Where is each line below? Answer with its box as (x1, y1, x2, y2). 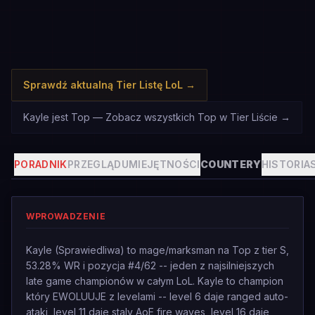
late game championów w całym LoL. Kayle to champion (26, 275, 283, 287)
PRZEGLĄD (67, 158, 122, 170)
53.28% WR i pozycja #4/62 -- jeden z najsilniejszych (26, 259, 274, 271)
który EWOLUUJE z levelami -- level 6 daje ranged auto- (26, 290, 288, 302)
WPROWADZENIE (26, 211, 106, 221)
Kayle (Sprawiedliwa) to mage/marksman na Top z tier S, (26, 244, 289, 256)
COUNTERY (200, 158, 262, 170)
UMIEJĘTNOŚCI (121, 158, 200, 170)
